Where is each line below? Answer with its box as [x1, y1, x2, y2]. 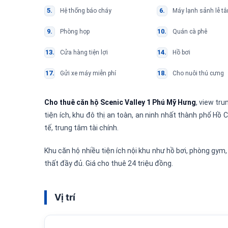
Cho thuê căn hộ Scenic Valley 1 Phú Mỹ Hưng [44, 98, 196, 106]
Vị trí [54, 191, 75, 203]
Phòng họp [60, 27, 90, 35]
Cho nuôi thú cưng [172, 69, 224, 77]
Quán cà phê [172, 27, 207, 35]
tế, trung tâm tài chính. [44, 123, 119, 132]
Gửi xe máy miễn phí [60, 69, 116, 77]
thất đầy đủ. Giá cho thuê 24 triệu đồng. [44, 159, 173, 167]
